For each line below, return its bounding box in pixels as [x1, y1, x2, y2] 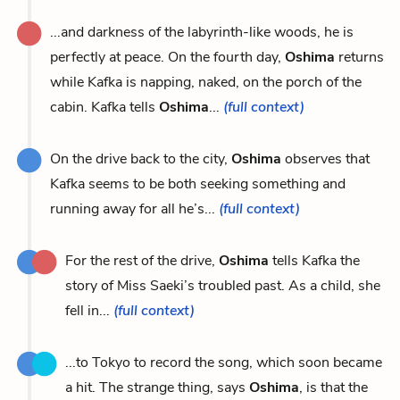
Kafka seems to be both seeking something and [50, 173, 346, 194]
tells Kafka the [269, 250, 360, 271]
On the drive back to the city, [50, 148, 231, 169]
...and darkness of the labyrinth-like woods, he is [50, 21, 354, 42]
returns [335, 46, 384, 67]
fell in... [65, 300, 113, 321]
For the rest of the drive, [65, 250, 219, 271]
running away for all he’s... [50, 198, 219, 219]
